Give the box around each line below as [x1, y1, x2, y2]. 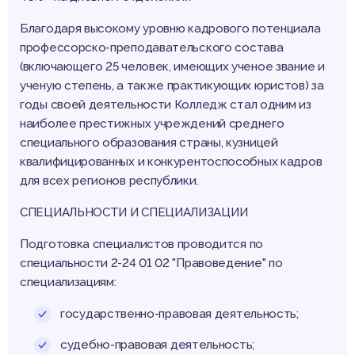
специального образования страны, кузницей [20, 136, 278, 151]
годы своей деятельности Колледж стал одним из [20, 97, 311, 113]
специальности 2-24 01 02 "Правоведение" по [20, 256, 283, 271]
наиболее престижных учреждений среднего [20, 116, 284, 132]
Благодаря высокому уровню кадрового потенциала [20, 21, 321, 36]
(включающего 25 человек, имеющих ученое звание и [20, 59, 325, 74]
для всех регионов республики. [20, 174, 201, 189]
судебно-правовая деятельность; [60, 338, 254, 353]
